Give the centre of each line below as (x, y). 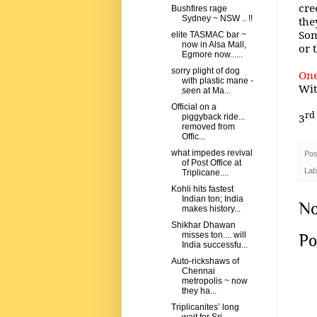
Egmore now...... (212, 55)
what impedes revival (212, 153)
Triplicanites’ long (205, 307)
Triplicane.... (205, 173)
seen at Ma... (206, 91)
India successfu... (214, 245)
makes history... (211, 209)
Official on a (194, 107)
